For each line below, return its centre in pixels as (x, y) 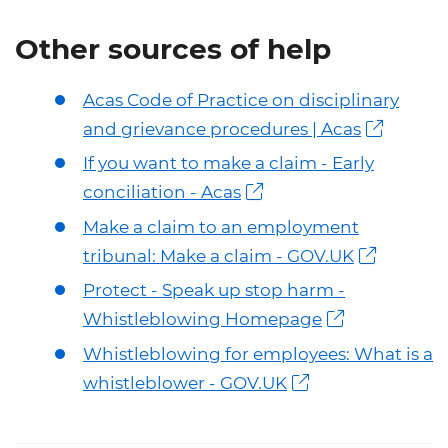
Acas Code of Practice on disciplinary (241, 99)
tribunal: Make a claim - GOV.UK (218, 255)
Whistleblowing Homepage (202, 319)
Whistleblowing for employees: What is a (258, 353)
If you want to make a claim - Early (228, 163)
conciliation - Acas (162, 192)
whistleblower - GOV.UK (185, 382)
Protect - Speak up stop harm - (214, 290)
